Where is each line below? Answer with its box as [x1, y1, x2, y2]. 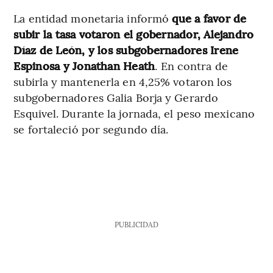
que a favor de [172, 10, 247, 26]
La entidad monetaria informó [13, 10, 172, 26]
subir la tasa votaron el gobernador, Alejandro [13, 26, 254, 41]
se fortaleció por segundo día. [13, 121, 169, 136]
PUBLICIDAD [114, 219, 158, 229]
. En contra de [155, 57, 228, 73]
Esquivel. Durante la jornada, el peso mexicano [13, 105, 255, 121]
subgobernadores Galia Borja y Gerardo [13, 89, 219, 105]
